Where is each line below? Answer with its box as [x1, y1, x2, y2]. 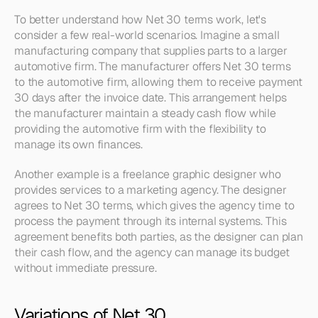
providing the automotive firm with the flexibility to [14, 121, 266, 136]
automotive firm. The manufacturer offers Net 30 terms [14, 59, 291, 74]
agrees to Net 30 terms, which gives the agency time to [14, 198, 295, 213]
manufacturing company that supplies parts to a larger [14, 43, 287, 58]
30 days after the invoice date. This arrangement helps [14, 90, 287, 105]
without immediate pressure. [14, 261, 157, 275]
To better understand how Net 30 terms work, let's [14, 12, 267, 27]
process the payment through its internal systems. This [14, 214, 287, 229]
